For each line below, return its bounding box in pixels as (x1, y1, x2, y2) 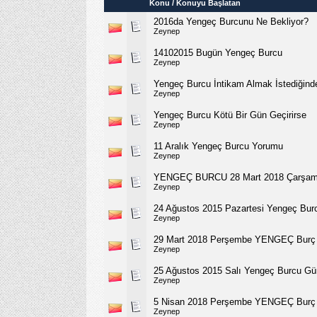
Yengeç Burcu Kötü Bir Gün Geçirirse (154, 109, 306, 120)
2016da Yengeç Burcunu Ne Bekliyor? (154, 16, 309, 27)
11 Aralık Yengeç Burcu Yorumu (154, 140, 283, 151)
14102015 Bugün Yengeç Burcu (154, 47, 282, 58)
